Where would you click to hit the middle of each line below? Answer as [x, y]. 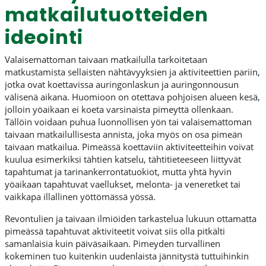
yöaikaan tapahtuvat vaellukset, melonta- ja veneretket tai [123, 184]
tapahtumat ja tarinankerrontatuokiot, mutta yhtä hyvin [118, 172]
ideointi [44, 37]
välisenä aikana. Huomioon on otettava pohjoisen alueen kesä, [132, 97]
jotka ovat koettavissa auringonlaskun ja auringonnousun [122, 85]
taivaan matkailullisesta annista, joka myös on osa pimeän [123, 134]
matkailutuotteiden [107, 15]
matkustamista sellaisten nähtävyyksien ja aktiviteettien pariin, [132, 72]
